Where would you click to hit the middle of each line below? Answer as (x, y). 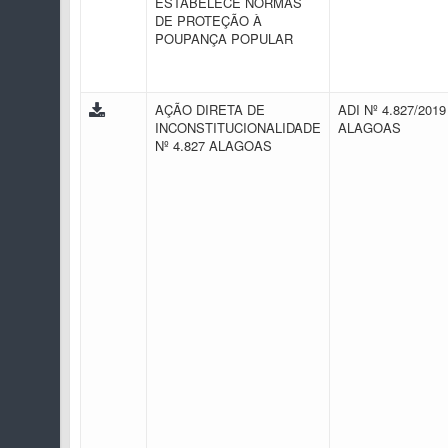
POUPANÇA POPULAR (226, 38)
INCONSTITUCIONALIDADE (238, 127)
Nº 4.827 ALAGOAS (215, 145)
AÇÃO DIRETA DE (210, 109)
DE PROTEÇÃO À (208, 20)
